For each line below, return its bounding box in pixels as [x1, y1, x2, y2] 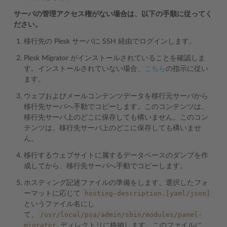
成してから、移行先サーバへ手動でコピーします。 [24, 163, 187, 170]
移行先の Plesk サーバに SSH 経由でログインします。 [24, 38, 196, 45]
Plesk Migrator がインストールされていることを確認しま [24, 55, 205, 62]
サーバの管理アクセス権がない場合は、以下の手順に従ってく [14, 11, 212, 18]
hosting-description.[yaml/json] [85, 190, 210, 197]
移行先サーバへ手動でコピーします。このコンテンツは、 [24, 103, 208, 110]
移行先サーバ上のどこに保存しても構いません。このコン [24, 114, 208, 121]
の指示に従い [166, 65, 208, 72]
